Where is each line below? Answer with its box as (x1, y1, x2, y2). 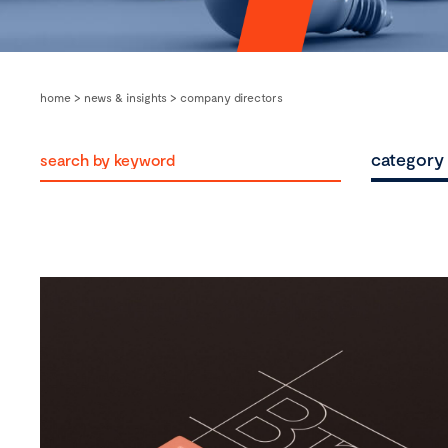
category (371, 148, 444, 170)
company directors (180, 90, 283, 104)
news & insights (84, 90, 167, 104)
